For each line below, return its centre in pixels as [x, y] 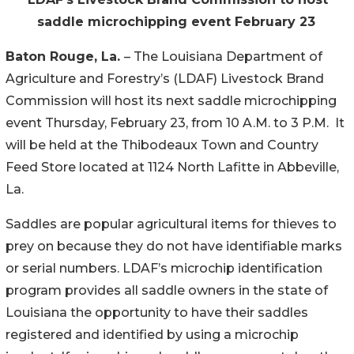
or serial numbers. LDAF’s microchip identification [164, 268]
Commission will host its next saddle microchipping [171, 100]
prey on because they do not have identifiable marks [174, 246]
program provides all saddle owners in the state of [167, 290]
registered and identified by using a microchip [152, 334]
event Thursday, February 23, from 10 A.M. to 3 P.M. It [175, 122]
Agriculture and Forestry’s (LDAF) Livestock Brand [165, 78]
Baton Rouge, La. [65, 56]
